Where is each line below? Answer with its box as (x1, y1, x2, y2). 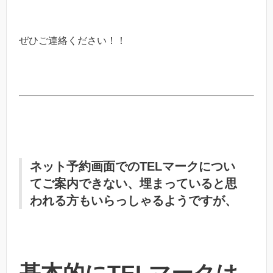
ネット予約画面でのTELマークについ (30, 159, 235, 173)
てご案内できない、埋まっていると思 (30, 176, 237, 190)
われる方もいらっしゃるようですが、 (30, 193, 237, 207)
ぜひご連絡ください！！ (19, 35, 126, 46)
